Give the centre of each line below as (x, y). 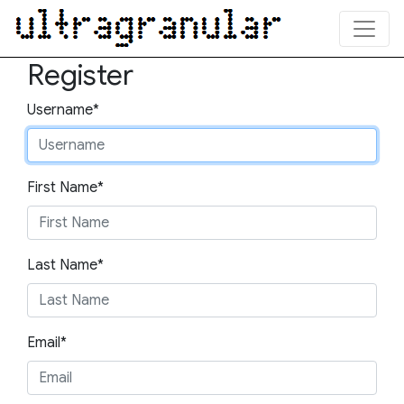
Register (80, 75)
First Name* (65, 188)
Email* (47, 343)
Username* (63, 110)
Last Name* (65, 265)
